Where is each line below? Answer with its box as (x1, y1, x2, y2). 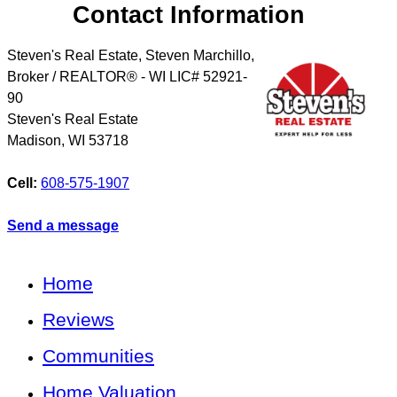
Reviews (43, 308, 114, 330)
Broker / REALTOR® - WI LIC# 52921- (7, 68, 247, 84)
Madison (7, 132, 61, 148)
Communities (43, 345, 154, 366)
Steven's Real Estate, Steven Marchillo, (7, 47, 254, 63)
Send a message (7, 217, 119, 233)
